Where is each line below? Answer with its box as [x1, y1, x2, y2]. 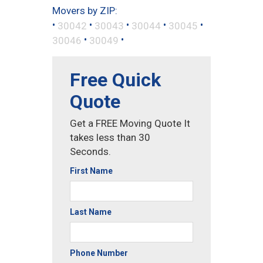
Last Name [70, 207, 112, 217]
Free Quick [70, 68, 161, 91]
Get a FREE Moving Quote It [70, 117, 190, 129]
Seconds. [70, 145, 111, 157]
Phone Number [70, 248, 128, 258]
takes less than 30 [70, 131, 150, 143]
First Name [70, 166, 113, 176]
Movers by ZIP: [52, 4, 117, 16]
